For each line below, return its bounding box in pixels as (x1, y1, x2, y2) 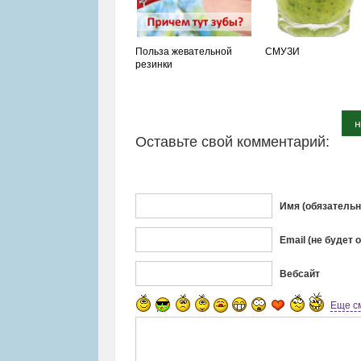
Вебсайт (280, 268, 320, 280)
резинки (135, 58, 172, 70)
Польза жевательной (135, 45, 232, 57)
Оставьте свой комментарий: (135, 133, 330, 150)
